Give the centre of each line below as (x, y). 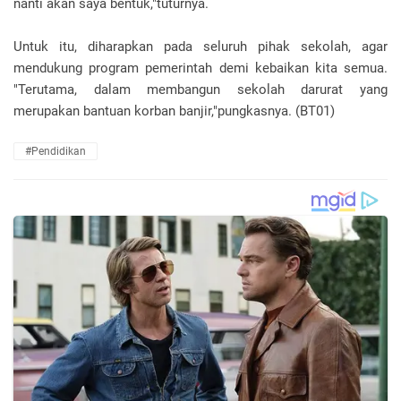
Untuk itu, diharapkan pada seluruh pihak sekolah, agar (200, 47)
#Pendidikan (55, 152)
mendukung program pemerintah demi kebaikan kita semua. (200, 68)
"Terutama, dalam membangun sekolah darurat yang (200, 90)
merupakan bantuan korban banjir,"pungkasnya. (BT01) (174, 111)
